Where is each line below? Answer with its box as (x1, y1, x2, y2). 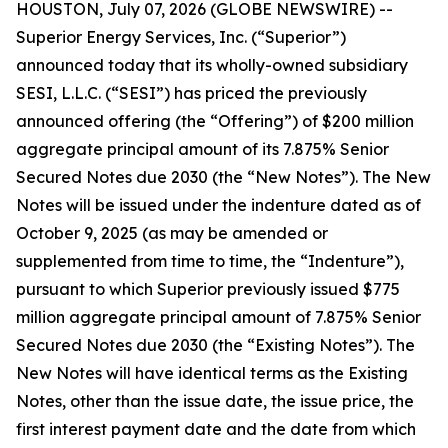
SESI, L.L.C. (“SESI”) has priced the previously (16, 83, 367, 103)
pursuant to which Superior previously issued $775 (16, 279, 400, 299)
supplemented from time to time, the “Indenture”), (16, 251, 404, 271)
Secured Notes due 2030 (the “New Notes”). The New (16, 167, 431, 187)
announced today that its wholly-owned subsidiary (16, 55, 408, 75)
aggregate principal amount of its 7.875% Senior (16, 139, 389, 159)
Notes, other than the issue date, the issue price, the (16, 391, 414, 411)
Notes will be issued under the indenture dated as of (16, 195, 421, 215)
